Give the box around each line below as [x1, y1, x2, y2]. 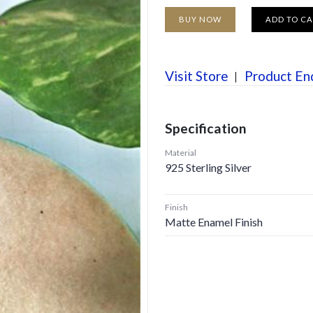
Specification [165, 120, 247, 136]
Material [165, 147, 196, 158]
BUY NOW [179, 15, 221, 24]
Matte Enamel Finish [165, 215, 263, 228]
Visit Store [165, 68, 228, 84]
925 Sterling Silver [165, 161, 252, 174]
